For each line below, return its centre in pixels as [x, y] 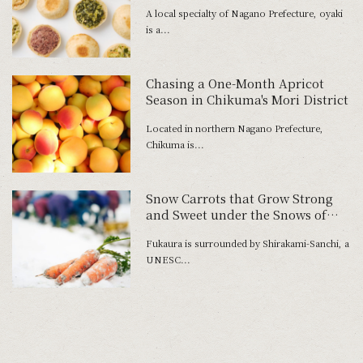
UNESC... [168, 260]
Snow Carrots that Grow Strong [239, 199]
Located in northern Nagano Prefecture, [234, 128]
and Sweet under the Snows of [236, 215]
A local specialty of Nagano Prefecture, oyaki [244, 13]
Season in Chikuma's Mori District [247, 100]
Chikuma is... [175, 144]
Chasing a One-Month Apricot [235, 83]
